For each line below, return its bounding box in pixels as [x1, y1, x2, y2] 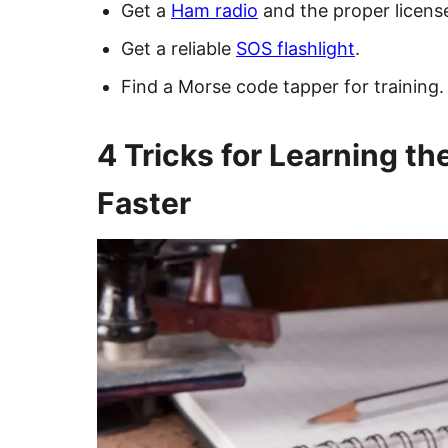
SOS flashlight [236, 37, 355, 59]
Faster [97, 184, 191, 221]
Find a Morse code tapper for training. [121, 75, 444, 97]
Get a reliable [121, 37, 236, 59]
